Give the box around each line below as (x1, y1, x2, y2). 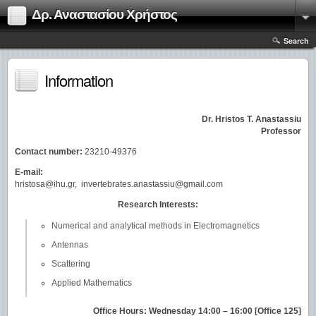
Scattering (51, 259, 90, 269)
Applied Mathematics (51, 278, 132, 288)
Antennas (51, 240, 88, 250)
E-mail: (15, 167, 43, 177)
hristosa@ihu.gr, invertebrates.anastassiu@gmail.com (15, 179, 223, 189)
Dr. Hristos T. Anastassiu (202, 114, 301, 124)
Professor (261, 126, 301, 136)
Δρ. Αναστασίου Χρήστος (32, 7, 177, 22)
